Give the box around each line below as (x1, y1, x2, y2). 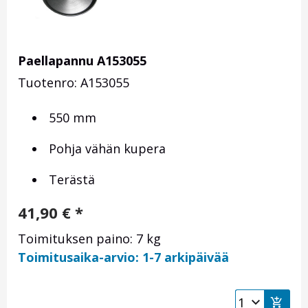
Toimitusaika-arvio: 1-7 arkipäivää (18, 249, 229, 266)
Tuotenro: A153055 (18, 74, 129, 91)
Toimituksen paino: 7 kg (18, 230, 161, 247)
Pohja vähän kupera (45, 140, 166, 157)
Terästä (45, 171, 95, 188)
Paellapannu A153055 (18, 52, 146, 69)
